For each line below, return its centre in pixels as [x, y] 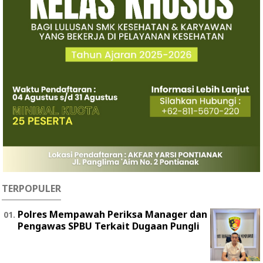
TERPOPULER [31, 189]
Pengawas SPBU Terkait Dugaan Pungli [109, 226]
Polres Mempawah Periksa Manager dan [112, 215]
